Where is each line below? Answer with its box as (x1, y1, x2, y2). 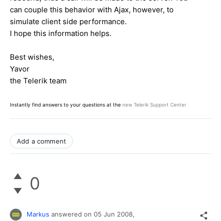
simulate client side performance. (10, 16, 127, 26)
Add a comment (17, 137, 67, 145)
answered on (51, 210, 94, 218)
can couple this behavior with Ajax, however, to (10, 4, 174, 14)
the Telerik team (10, 75, 67, 85)
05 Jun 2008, (94, 210, 137, 218)
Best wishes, (10, 52, 54, 62)
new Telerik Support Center (122, 101, 186, 108)
